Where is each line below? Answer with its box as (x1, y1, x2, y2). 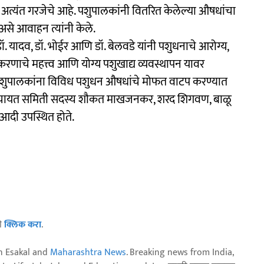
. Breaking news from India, (126, 244, 233, 260)
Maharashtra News (50, 244, 126, 260)
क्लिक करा (4, 216, 41, 233)
